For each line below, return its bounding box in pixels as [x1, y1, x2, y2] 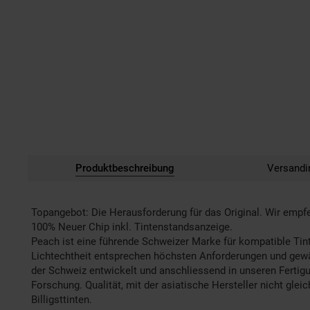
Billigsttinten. [31, 293, 92, 307]
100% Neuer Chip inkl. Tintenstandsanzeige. [31, 221, 232, 234]
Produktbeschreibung [75, 162, 174, 175]
